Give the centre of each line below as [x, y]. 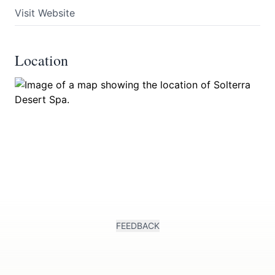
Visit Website [45, 13]
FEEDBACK [137, 226]
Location [41, 60]
